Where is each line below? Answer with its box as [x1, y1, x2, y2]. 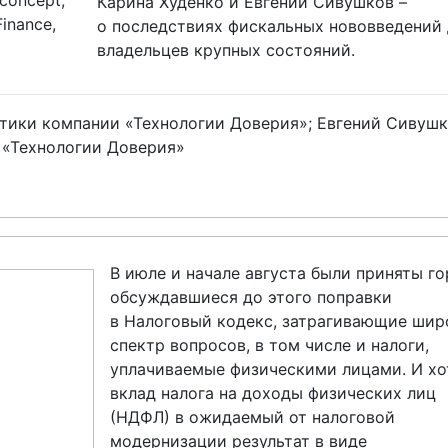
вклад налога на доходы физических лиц [110, 383, 436, 403]
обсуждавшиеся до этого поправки [110, 287, 392, 307]
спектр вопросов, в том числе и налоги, [110, 335, 429, 355]
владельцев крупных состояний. [96, 40, 355, 60]
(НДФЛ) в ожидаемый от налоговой [110, 407, 395, 427]
